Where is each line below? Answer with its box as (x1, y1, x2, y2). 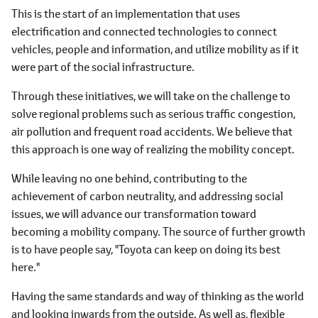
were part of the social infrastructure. (11, 59, 194, 74)
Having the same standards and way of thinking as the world (11, 288, 304, 303)
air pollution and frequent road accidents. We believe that (11, 124, 292, 138)
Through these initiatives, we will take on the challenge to (11, 88, 290, 103)
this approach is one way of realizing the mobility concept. (11, 141, 295, 156)
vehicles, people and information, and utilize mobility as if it (11, 41, 299, 56)
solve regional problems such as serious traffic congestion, (11, 106, 295, 121)
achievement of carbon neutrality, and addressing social (11, 188, 283, 203)
